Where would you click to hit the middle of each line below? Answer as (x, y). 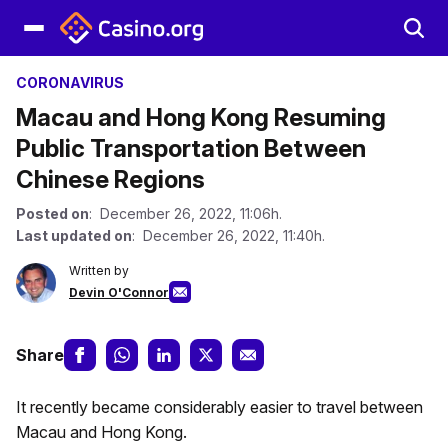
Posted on (52, 213)
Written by (99, 270)
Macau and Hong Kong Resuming (201, 117)
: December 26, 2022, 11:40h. (228, 235)
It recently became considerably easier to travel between (219, 407)
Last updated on (74, 235)
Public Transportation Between (191, 148)
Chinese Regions (110, 179)
